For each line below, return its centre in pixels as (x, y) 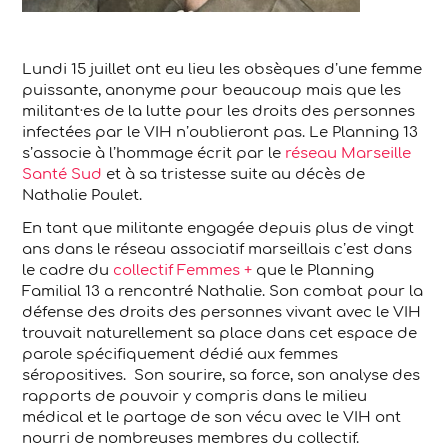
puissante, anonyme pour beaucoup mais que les (212, 90)
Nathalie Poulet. (82, 195)
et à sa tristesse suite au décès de (234, 174)
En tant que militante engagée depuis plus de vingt (218, 228)
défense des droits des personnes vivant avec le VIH (222, 312)
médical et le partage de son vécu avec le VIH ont (212, 417)
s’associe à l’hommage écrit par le (154, 153)
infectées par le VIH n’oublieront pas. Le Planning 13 (220, 132)
